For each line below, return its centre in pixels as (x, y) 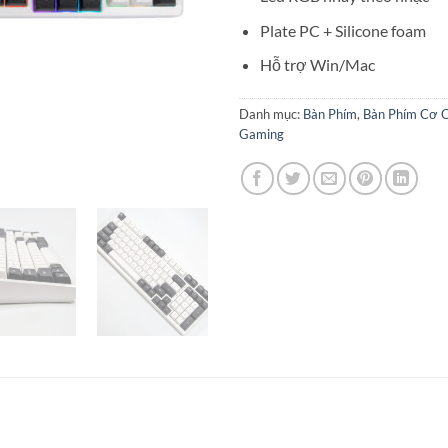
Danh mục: (271, 114)
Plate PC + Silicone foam (342, 30)
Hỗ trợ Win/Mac (317, 65)
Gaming (261, 134)
